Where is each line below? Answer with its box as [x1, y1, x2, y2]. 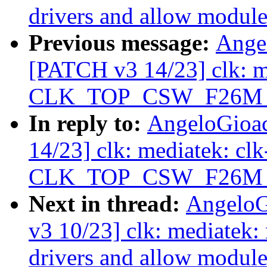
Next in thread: [29, 191, 186, 217]
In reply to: [29, 110, 147, 136]
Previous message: [29, 30, 216, 56]
